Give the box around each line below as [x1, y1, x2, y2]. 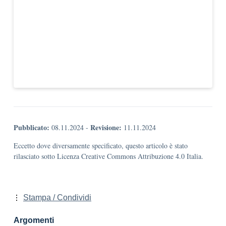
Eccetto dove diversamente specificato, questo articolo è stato [14, 141, 188, 150]
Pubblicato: [14, 122, 49, 133]
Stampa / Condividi [23, 193, 91, 202]
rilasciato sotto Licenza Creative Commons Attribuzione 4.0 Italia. [14, 151, 203, 161]
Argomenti [14, 216, 54, 224]
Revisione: [90, 122, 122, 133]
